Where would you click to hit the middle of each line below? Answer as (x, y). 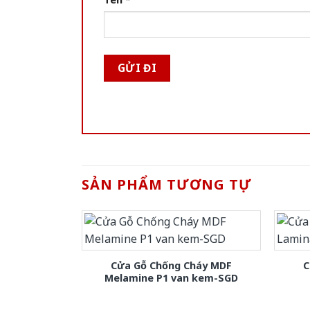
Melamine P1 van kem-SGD (171, 278)
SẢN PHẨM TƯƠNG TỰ (167, 185)
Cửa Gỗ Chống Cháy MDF (171, 266)
